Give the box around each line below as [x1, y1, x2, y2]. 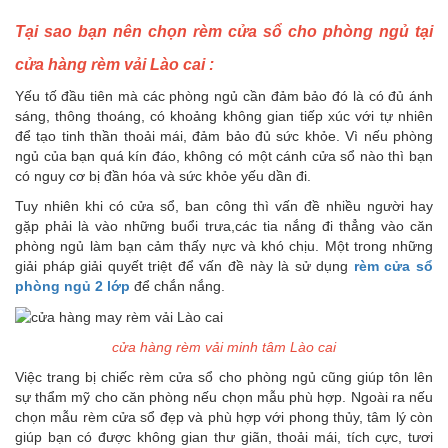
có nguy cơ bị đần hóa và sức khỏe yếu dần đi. [15, 167, 311, 184]
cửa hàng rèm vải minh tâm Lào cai [112, 339, 336, 356]
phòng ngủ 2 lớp [15, 277, 130, 294]
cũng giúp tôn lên [320, 369, 434, 386]
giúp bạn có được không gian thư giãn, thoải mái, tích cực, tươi [15, 429, 433, 446]
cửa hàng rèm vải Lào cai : [15, 55, 214, 73]
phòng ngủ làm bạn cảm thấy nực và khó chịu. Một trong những [15, 237, 433, 254]
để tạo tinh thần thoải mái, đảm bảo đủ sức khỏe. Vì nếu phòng [15, 127, 433, 144]
